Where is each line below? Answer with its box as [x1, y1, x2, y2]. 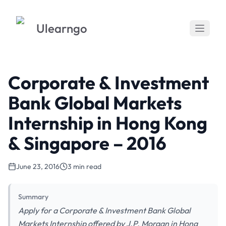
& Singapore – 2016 [8, 132, 166, 154]
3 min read [68, 162, 101, 171]
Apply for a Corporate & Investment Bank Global [18, 205, 191, 215]
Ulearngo [36, 21, 87, 36]
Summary [18, 192, 48, 201]
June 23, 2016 [16, 162, 60, 171]
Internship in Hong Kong [8, 111, 207, 134]
